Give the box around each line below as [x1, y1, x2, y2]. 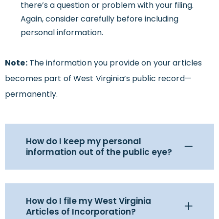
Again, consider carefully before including [21, 13, 178, 24]
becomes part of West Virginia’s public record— [5, 72, 192, 84]
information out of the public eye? [26, 146, 172, 158]
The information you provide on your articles [27, 57, 202, 68]
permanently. [5, 88, 58, 100]
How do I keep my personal [26, 135, 141, 147]
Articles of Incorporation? [26, 205, 136, 218]
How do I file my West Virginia [26, 195, 151, 207]
